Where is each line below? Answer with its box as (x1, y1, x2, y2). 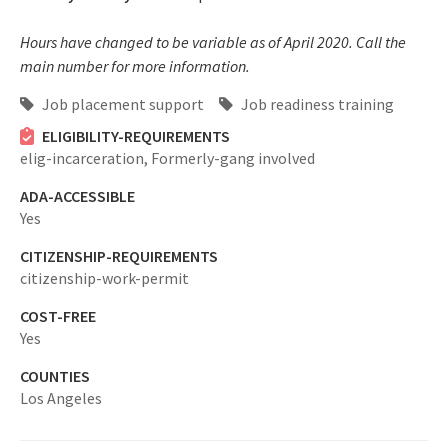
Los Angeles (20, 388, 102, 408)
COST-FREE (20, 306, 96, 326)
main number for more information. (20, 56, 250, 76)
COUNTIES (20, 366, 90, 386)
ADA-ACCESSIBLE (20, 186, 135, 206)
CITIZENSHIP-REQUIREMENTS (20, 246, 218, 266)
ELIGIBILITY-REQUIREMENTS (41, 126, 230, 146)
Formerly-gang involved (151, 148, 315, 168)
